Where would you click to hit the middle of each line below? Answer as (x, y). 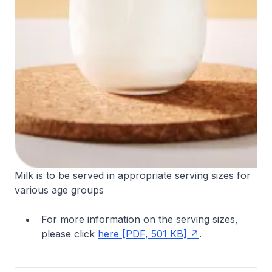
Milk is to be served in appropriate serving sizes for (133, 175)
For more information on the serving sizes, (140, 219)
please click (70, 234)
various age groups (59, 190)
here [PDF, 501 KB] (142, 234)
